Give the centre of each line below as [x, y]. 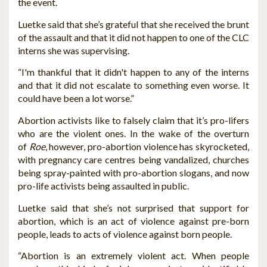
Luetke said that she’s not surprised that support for [133, 207]
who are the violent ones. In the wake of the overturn [133, 133]
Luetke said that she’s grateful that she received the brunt [133, 24]
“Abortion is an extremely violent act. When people [133, 256]
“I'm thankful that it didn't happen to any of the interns [133, 72]
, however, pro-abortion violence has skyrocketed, [147, 147]
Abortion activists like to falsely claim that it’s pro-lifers [133, 120]
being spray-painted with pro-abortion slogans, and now [133, 173]
